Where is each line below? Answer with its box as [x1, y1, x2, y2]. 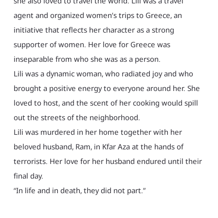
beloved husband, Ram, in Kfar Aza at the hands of [13, 142, 183, 152]
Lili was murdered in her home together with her [13, 127, 182, 137]
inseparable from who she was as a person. [13, 54, 161, 64]
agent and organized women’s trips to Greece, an [13, 10, 182, 20]
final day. [13, 171, 43, 181]
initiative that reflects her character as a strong [13, 25, 174, 35]
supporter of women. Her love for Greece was [13, 39, 170, 50]
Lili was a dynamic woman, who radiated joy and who [13, 69, 193, 79]
